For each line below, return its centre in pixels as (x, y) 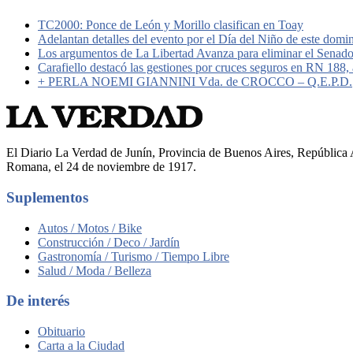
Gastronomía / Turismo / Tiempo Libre (134, 256)
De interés (38, 301)
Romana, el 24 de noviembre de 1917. (101, 167)
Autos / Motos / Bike (90, 228)
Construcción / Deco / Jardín (109, 242)
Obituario (61, 331)
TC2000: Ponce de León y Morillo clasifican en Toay (171, 25)
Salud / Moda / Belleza (95, 270)
